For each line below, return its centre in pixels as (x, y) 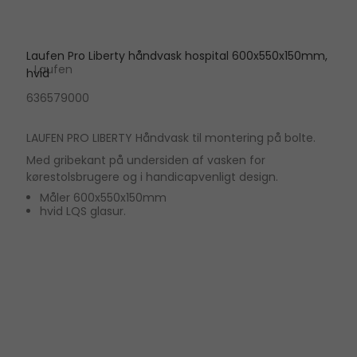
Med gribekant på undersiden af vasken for (145, 161)
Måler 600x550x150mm (104, 198)
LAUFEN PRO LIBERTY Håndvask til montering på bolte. (171, 138)
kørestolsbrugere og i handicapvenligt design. (152, 177)
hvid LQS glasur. (83, 212)
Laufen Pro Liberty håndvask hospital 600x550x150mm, (177, 56)
